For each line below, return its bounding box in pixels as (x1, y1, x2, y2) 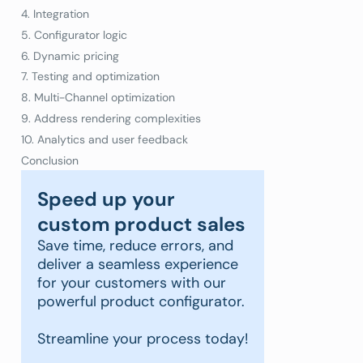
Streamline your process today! (37, 329, 248, 349)
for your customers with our (37, 273, 226, 293)
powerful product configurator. (37, 292, 245, 312)
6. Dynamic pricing (21, 48, 119, 63)
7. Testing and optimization (21, 69, 160, 84)
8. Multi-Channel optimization (21, 90, 178, 105)
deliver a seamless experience (37, 254, 238, 275)
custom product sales (37, 211, 246, 237)
